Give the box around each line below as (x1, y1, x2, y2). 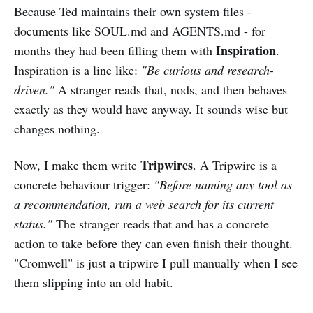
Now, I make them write (14, 156, 140, 174)
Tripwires (140, 156, 193, 175)
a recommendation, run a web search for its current (14, 196, 274, 213)
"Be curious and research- (141, 61, 274, 79)
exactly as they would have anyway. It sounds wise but (14, 101, 288, 118)
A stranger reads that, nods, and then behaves (54, 81, 287, 99)
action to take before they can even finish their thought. (14, 235, 293, 252)
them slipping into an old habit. (14, 274, 173, 291)
